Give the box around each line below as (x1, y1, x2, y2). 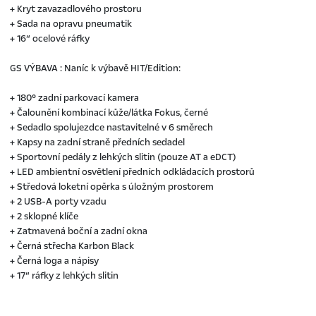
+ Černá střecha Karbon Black (10, 239, 134, 253)
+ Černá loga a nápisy (10, 254, 99, 267)
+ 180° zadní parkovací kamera (10, 91, 139, 104)
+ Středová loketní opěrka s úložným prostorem (10, 180, 214, 193)
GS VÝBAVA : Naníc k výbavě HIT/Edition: (10, 61, 181, 75)
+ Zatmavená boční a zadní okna (10, 224, 147, 238)
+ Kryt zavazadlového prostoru (10, 2, 142, 16)
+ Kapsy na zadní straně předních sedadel (10, 135, 185, 149)
